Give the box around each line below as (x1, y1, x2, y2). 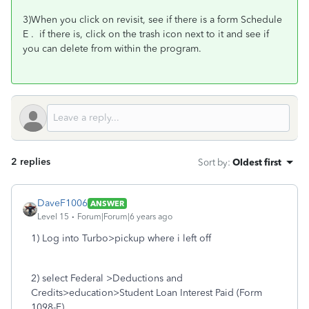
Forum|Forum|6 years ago (77, 212, 172, 221)
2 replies (11, 156, 50, 168)
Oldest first (232, 157, 281, 168)
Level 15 (37, 212, 69, 221)
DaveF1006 (37, 197, 88, 209)
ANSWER (90, 198, 124, 208)
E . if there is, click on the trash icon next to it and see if (23, 28, 269, 40)
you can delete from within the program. (23, 43, 201, 54)
